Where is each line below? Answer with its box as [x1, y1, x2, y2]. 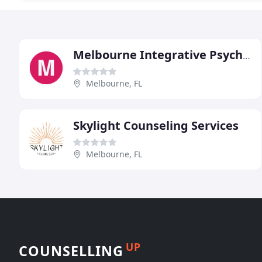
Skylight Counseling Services [73, 117, 239, 133]
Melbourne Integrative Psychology [243, 49, 250, 62]
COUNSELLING [19, 241, 123, 260]
